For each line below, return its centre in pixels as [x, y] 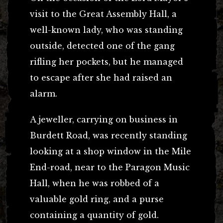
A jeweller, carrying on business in [104, 120]
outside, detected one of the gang [102, 46]
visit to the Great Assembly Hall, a [103, 14]
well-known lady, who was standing [106, 30]
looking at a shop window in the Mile [111, 152]
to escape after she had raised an [101, 78]
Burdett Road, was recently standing [109, 136]
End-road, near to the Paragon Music [110, 167]
